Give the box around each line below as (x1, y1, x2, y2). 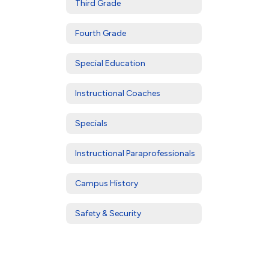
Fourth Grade (75, 28, 126, 38)
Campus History (75, 178, 138, 189)
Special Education (75, 58, 145, 68)
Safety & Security (75, 208, 141, 219)
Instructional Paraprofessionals (75, 148, 195, 159)
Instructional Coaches (75, 88, 160, 98)
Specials (75, 118, 107, 128)
